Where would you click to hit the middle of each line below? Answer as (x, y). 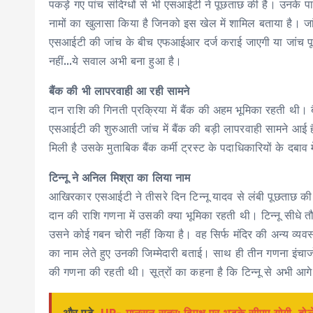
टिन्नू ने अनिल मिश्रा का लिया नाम (120, 177)
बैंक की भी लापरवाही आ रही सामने (119, 91)
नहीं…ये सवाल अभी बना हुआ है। (116, 61)
